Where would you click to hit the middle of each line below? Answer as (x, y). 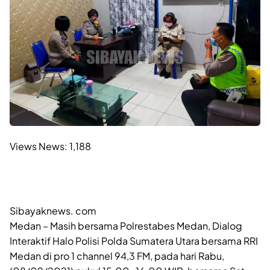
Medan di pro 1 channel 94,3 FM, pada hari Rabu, (117, 256)
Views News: (39, 146)
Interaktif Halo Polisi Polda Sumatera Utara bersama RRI (134, 240)
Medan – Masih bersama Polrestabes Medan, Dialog (126, 225)
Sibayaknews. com (53, 210)
